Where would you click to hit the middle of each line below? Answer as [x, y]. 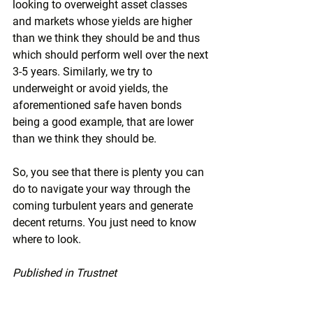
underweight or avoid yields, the [92, 88]
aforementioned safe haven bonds [99, 105]
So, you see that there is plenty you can [110, 172]
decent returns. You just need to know [106, 223]
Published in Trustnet [65, 273]
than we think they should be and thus [108, 38]
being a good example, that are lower [104, 122]
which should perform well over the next [112, 55]
